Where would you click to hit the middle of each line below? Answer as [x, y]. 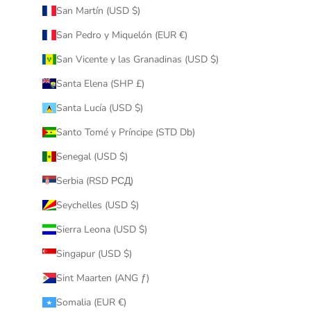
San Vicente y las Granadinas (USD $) [137, 59]
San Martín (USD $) [98, 10]
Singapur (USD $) [94, 253]
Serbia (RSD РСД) [94, 180]
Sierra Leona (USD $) [101, 229]
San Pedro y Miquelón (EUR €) [121, 35]
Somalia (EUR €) [91, 302]
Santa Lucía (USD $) [99, 108]
